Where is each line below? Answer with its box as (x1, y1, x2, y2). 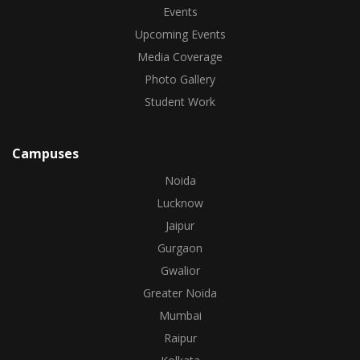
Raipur (163, 330, 197, 346)
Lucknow (157, 195, 203, 211)
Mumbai (158, 308, 202, 323)
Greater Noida (143, 285, 217, 301)
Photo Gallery (145, 72, 215, 87)
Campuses (12, 145, 79, 162)
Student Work (145, 94, 215, 109)
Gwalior (160, 263, 200, 278)
